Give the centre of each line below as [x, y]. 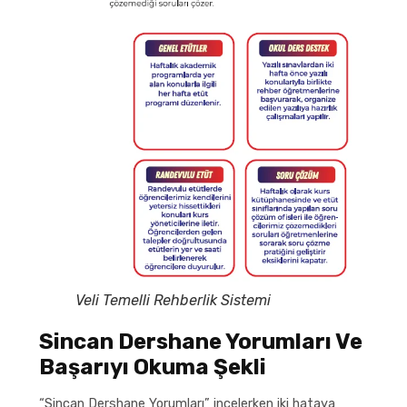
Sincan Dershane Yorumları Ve [200, 341]
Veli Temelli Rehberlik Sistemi [173, 300]
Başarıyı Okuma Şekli [152, 367]
